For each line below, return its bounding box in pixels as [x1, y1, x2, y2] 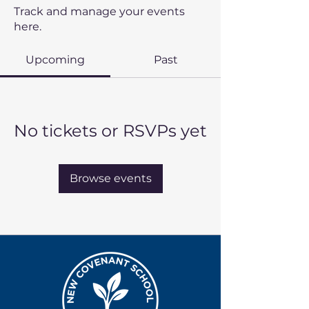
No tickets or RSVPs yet [14, 121, 207, 141]
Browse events [69, 172, 152, 185]
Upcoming [26, 53, 85, 66]
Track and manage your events [14, 5, 185, 18]
